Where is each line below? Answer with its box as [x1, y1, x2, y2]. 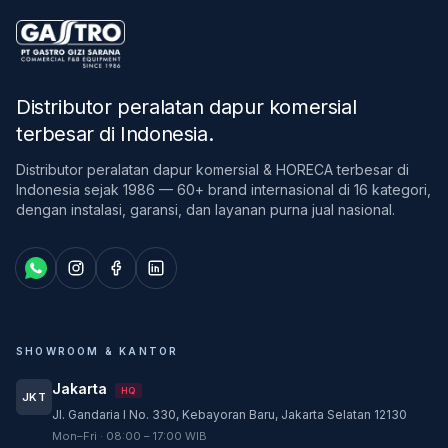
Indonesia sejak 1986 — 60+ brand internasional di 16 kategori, [16, 181, 431, 198]
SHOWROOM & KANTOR [16, 345, 179, 357]
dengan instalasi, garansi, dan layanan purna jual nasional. [16, 201, 395, 218]
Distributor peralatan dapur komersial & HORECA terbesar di [16, 161, 409, 178]
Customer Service [140, 422, 271, 441]
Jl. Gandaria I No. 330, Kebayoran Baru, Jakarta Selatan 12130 [52, 407, 407, 422]
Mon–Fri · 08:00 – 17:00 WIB [52, 429, 207, 443]
